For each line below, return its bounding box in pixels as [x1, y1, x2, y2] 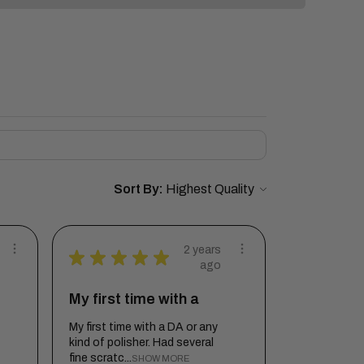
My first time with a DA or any [69, 320, 218, 333]
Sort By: [114, 181, 163, 196]
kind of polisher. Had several [69, 336, 214, 349]
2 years [184, 243, 221, 256]
